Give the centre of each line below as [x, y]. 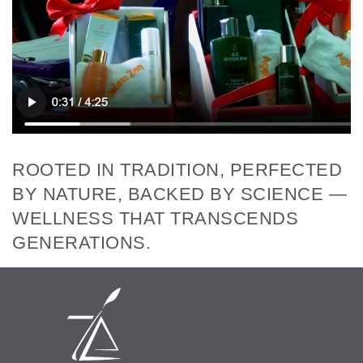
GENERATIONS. [81, 242]
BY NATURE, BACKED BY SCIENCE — [179, 194]
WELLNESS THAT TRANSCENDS [155, 218]
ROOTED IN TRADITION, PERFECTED [177, 169]
